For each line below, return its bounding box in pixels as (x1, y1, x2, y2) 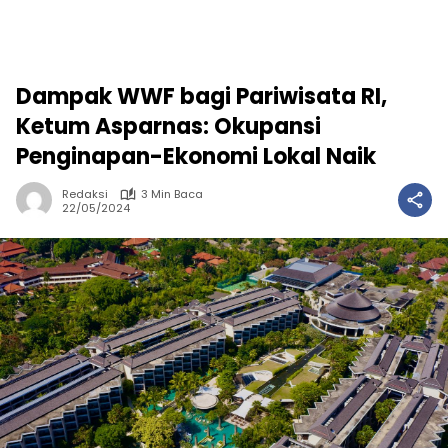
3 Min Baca (141, 186, 203, 202)
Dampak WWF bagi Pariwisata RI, (16, 81, 387, 112)
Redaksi (62, 186, 108, 202)
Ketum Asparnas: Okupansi (16, 111, 321, 142)
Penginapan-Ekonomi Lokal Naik (16, 141, 376, 172)
